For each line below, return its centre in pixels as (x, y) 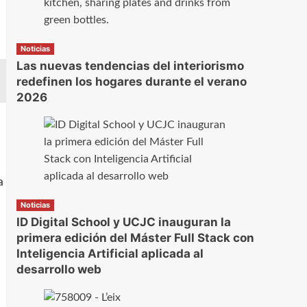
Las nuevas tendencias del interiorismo (130, 66)
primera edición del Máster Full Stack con (135, 238)
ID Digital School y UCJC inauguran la (123, 222)
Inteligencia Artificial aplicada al (110, 254)
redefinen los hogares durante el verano (131, 82)
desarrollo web (59, 270)
